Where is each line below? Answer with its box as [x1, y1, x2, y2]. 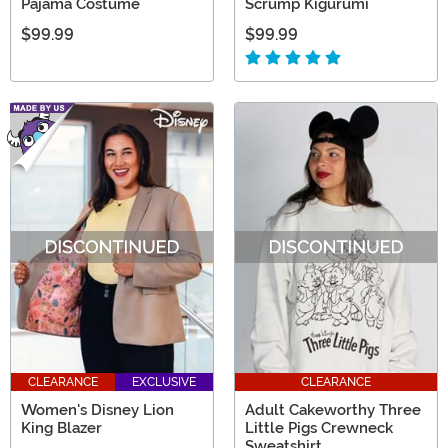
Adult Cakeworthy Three [245, 401, 421, 420]
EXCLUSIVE [132, 375, 196, 390]
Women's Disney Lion [21, 401, 174, 420]
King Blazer [21, 419, 102, 438]
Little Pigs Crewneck [245, 419, 393, 438]
